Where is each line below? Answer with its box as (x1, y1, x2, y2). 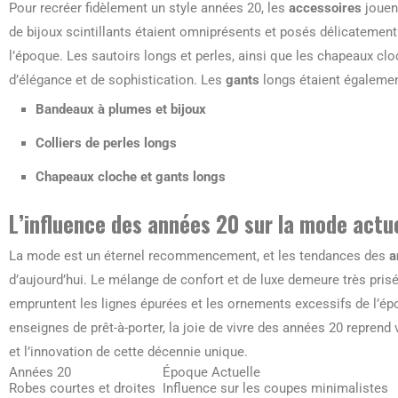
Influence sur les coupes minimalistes (163, 380, 388, 396)
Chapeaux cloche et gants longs (36, 169, 226, 185)
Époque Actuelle (163, 364, 260, 380)
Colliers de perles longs (36, 135, 177, 151)
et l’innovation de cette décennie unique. (9, 344, 248, 360)
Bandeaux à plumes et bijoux (36, 101, 206, 117)
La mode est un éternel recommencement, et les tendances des (9, 248, 389, 264)
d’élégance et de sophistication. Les (9, 72, 226, 88)
